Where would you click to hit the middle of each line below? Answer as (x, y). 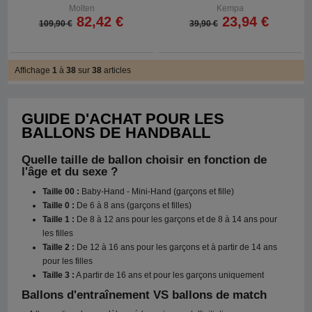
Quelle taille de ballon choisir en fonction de (145, 160)
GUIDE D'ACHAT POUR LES (123, 119)
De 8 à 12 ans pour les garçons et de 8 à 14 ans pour (176, 220)
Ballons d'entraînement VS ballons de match (145, 295)
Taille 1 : (59, 220)
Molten (82, 9)
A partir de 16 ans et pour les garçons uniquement (170, 275)
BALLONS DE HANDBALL (116, 133)
